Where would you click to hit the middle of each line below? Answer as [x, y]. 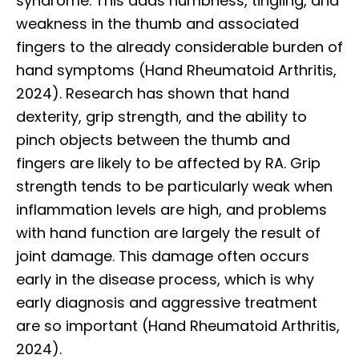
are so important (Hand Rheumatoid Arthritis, [178, 325]
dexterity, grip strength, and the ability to [161, 116]
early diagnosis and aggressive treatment [167, 302]
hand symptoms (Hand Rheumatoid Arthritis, [176, 70]
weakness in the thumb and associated [157, 23]
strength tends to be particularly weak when [174, 186]
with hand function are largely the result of [168, 232]
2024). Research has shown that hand [153, 93]
